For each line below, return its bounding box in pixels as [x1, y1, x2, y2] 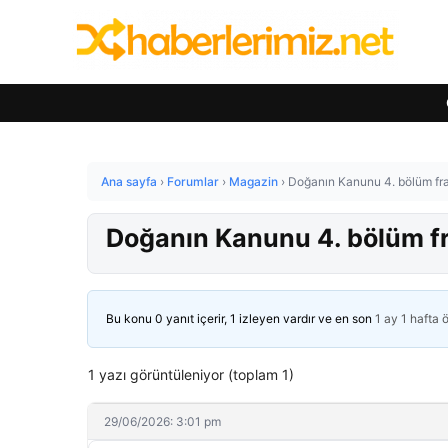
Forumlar [167, 174, 219, 189]
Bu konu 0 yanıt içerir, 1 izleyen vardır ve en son [106, 311, 375, 326]
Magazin [229, 174, 278, 189]
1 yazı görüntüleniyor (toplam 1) [88, 366, 294, 383]
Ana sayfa [101, 174, 157, 189]
